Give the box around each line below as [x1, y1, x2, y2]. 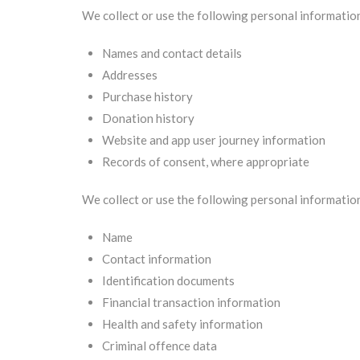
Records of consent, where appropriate [102, 154, 309, 169]
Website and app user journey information [102, 133, 325, 147]
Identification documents [102, 273, 235, 288]
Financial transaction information [102, 295, 280, 309]
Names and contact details [102, 46, 242, 60]
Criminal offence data [102, 338, 217, 353]
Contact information [102, 252, 211, 266]
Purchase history [102, 89, 193, 104]
